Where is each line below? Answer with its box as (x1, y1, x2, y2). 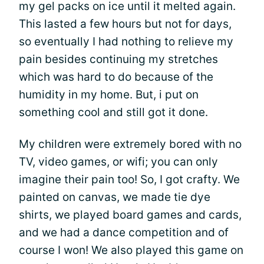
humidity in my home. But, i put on (19, 87, 199, 101)
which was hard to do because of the (19, 70, 213, 84)
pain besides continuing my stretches (19, 52, 218, 66)
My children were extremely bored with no (19, 137, 242, 151)
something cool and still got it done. (19, 105, 208, 119)
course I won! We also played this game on (19, 243, 243, 257)
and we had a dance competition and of (19, 225, 229, 239)
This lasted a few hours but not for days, (19, 16, 232, 31)
